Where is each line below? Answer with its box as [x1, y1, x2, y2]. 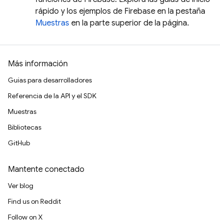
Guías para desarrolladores [8, 76, 92, 84]
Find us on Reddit [8, 197, 61, 206]
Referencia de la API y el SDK [8, 91, 96, 100]
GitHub [8, 138, 30, 147]
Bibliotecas [8, 123, 41, 132]
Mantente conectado [8, 165, 84, 174]
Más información [8, 59, 68, 69]
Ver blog [8, 181, 33, 190]
